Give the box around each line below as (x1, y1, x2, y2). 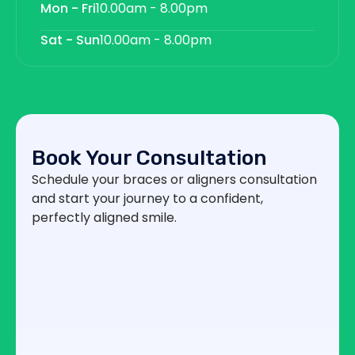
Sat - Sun (40, 30, 100, 49)
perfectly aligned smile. (32, 208, 177, 227)
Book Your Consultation (32, 145, 267, 170)
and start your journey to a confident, (32, 189, 263, 208)
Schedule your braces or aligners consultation (32, 170, 317, 189)
